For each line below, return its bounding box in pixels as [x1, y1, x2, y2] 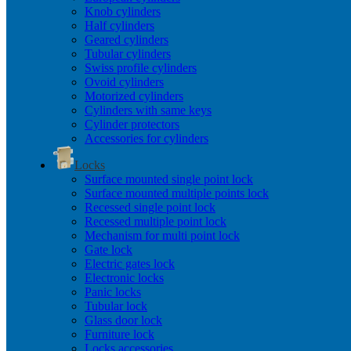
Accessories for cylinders [85, 132, 208, 145]
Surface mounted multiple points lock [85, 186, 269, 200]
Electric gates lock [85, 257, 175, 270]
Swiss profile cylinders [85, 61, 197, 74]
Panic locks [85, 285, 141, 299]
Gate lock [85, 243, 132, 256]
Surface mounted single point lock [85, 172, 253, 186]
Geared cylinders [85, 33, 168, 46]
